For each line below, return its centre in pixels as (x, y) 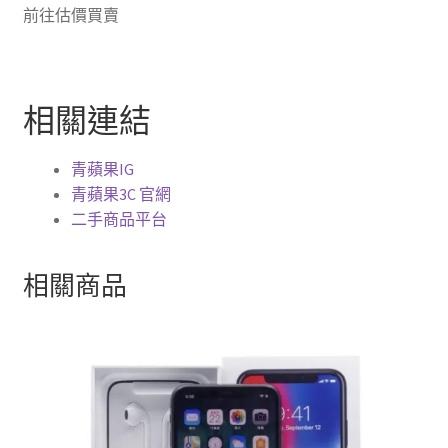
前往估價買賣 (70, 15)
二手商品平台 (118, 219)
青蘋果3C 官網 (120, 194)
